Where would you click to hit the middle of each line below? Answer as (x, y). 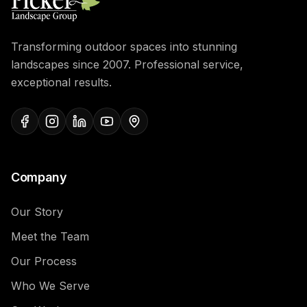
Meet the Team (50, 236)
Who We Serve (50, 285)
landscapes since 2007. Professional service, (127, 64)
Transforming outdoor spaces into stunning (124, 46)
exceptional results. (61, 82)
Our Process (44, 261)
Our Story (37, 211)
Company (39, 177)
